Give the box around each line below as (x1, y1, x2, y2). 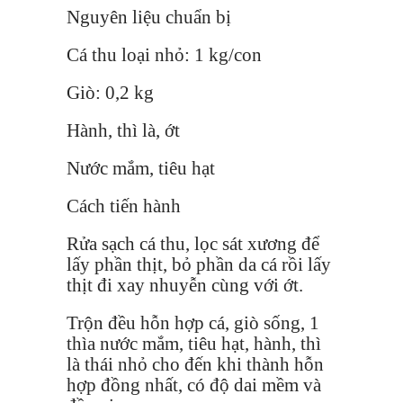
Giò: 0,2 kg (67, 81, 154, 103)
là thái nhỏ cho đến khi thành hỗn (67, 353, 324, 375)
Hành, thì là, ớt (67, 119, 180, 141)
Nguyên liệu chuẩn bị (67, 5, 231, 28)
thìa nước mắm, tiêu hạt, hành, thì (67, 332, 321, 354)
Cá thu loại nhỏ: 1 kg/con (67, 43, 262, 66)
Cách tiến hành (67, 194, 181, 217)
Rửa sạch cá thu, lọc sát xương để (67, 232, 319, 255)
